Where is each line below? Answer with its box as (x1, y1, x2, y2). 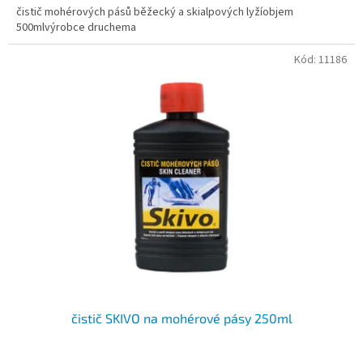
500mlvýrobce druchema (16, 19, 136, 36)
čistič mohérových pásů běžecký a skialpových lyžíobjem (16, 4, 293, 21)
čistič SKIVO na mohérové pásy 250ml (70, 310, 293, 326)
